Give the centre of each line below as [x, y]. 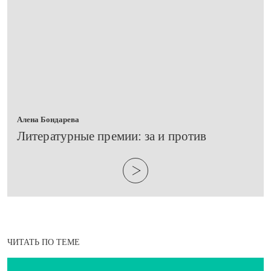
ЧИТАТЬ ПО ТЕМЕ [44, 243]
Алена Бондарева [48, 119]
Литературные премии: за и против [112, 136]
